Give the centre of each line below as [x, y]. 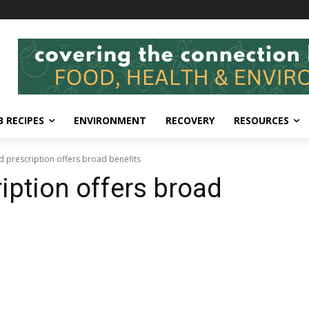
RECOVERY [190, 120]
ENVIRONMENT [110, 120]
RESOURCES [261, 120]
